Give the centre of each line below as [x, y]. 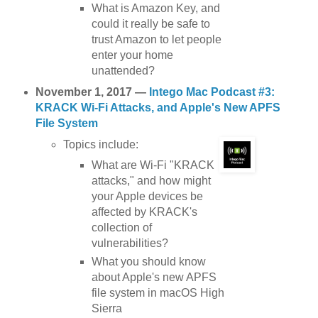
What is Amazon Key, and [155, 8]
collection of [121, 228]
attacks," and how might [151, 181]
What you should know [148, 262]
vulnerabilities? [130, 243]
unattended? [123, 70]
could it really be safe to [150, 23]
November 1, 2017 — [92, 92]
